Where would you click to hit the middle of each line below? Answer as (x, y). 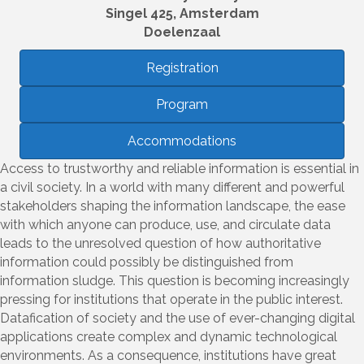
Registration (182, 67)
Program (182, 104)
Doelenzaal (182, 32)
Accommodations (182, 141)
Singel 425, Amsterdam (182, 13)
